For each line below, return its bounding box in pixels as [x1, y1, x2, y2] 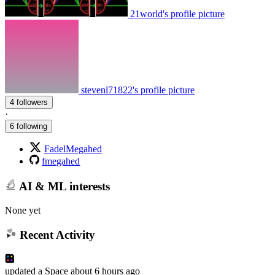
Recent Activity [16, 228, 95, 242]
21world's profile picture [130, 9, 225, 20]
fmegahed [42, 156, 80, 167]
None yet [5, 204, 41, 215]
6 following [10, 122, 47, 131]
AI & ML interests [16, 179, 110, 193]
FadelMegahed [44, 144, 102, 155]
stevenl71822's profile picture [81, 85, 195, 96]
